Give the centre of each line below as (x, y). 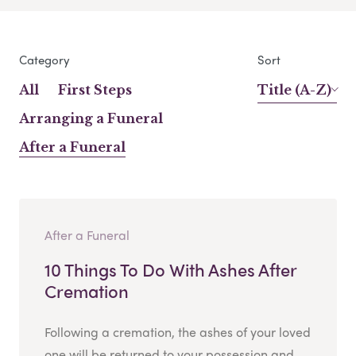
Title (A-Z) (294, 89)
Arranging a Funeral (91, 118)
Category (44, 59)
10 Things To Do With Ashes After (170, 269)
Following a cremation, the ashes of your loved (178, 331)
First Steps (95, 89)
